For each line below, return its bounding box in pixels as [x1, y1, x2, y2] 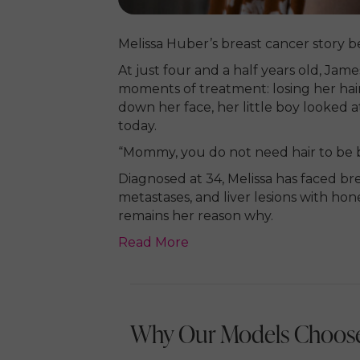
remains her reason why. [118, 208, 273, 224]
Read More [118, 235, 189, 251]
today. [118, 118, 157, 134]
